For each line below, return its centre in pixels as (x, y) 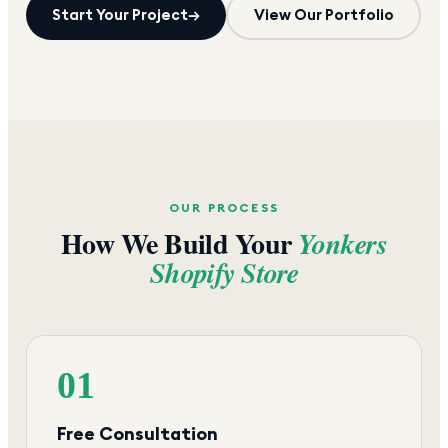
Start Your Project (120, 15)
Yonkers (342, 243)
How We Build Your (179, 243)
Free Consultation (137, 433)
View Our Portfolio (323, 15)
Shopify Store (224, 272)
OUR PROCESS (224, 207)
